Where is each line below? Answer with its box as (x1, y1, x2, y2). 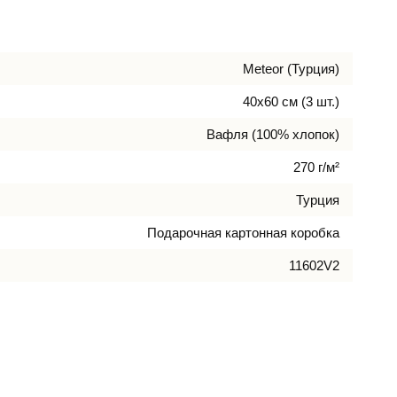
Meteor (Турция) (243, 60, 339, 76)
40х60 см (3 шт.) (243, 93, 339, 109)
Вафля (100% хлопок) (206, 126, 339, 142)
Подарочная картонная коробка (147, 224, 339, 240)
